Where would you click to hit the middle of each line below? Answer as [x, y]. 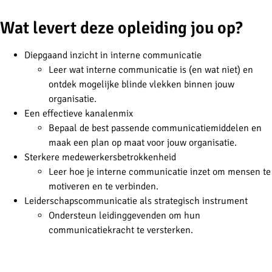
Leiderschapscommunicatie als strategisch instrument [136, 201]
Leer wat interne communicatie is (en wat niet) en [151, 70]
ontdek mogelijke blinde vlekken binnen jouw [141, 84]
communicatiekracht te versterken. [121, 230]
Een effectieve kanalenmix [79, 113]
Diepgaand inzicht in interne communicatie [113, 55]
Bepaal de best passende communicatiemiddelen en [155, 128]
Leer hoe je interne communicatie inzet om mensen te [160, 172]
